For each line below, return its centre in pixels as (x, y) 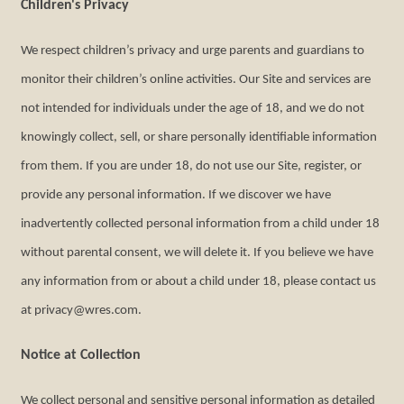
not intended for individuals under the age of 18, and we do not (193, 109)
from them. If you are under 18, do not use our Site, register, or (192, 166)
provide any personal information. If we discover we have (176, 195)
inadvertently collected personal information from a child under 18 (201, 224)
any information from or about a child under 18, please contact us (199, 282)
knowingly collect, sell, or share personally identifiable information (199, 138)
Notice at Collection (81, 355)
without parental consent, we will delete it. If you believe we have (197, 253)
